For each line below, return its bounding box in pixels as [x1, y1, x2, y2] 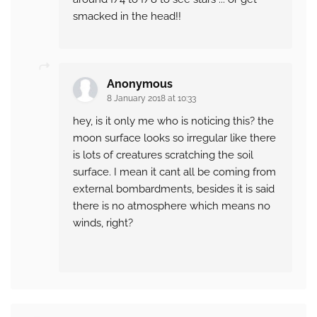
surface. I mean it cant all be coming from [73, 166, 276, 179]
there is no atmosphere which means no [73, 200, 270, 213]
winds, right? [73, 217, 133, 230]
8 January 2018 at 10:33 [107, 93, 196, 104]
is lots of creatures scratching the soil [73, 149, 253, 162]
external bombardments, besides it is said [73, 183, 275, 196]
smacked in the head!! [73, 10, 181, 23]
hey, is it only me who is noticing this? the [73, 115, 274, 128]
